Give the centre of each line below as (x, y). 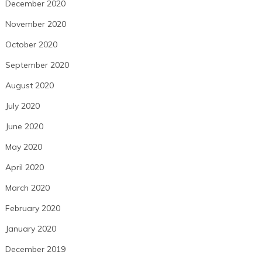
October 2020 (31, 45)
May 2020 (23, 147)
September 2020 (37, 65)
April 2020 (24, 168)
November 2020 (35, 24)
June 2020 (24, 127)
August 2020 (29, 86)
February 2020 (32, 208)
